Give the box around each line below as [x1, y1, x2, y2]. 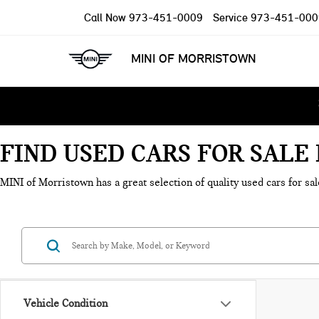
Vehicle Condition [23, 297, 108, 310]
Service [213, 10, 248, 24]
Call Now [84, 10, 126, 24]
